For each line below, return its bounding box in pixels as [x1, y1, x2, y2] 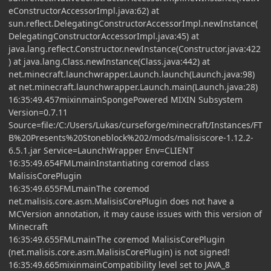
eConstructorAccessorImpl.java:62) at [8, 4, 159, 16]
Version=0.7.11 [8, 106, 68, 118]
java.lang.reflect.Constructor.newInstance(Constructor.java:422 [8, 42, 261, 54]
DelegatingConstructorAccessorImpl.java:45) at [8, 30, 199, 42]
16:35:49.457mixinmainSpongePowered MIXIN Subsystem [8, 93, 243, 105]
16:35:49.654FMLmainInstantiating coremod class [8, 157, 209, 169]
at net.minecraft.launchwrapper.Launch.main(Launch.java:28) [8, 80, 258, 93]
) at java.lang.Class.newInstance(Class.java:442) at [8, 55, 210, 67]
